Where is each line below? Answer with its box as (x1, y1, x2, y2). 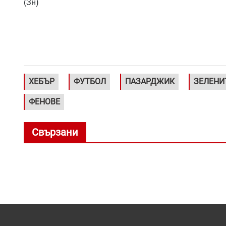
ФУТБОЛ (74, 76, 106, 86)
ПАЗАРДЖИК (125, 76, 175, 86)
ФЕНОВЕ (29, 96, 60, 106)
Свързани (32, 126, 78, 138)
